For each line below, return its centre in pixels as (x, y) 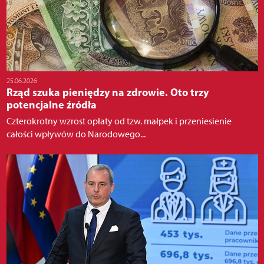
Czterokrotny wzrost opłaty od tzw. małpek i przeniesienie (119, 121)
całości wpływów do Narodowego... (76, 134)
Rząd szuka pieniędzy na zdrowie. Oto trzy (107, 92)
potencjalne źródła (51, 104)
